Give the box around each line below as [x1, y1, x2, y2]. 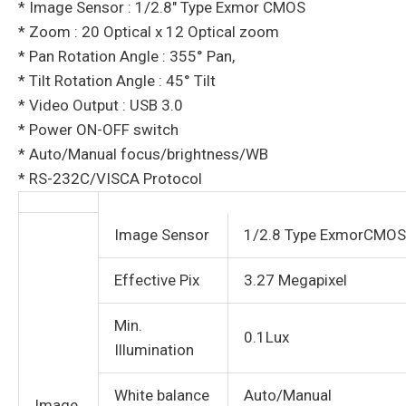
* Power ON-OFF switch [18, 121, 179, 140]
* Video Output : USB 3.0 [18, 96, 183, 115]
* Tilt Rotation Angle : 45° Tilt [18, 72, 216, 91]
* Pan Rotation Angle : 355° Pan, [18, 47, 235, 66]
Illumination [114, 341, 194, 360]
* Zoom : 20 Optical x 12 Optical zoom [18, 23, 279, 42]
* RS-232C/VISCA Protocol [18, 169, 202, 188]
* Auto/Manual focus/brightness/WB [18, 145, 268, 164]
